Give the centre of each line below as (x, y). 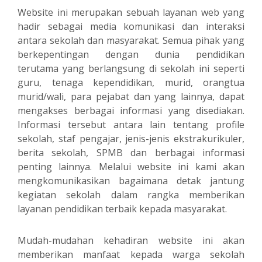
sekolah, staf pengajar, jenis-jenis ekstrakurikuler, (131, 139)
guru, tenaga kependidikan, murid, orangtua (131, 82)
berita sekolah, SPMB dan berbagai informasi (131, 153)
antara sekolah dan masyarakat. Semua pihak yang (131, 40)
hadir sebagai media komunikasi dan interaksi (131, 26)
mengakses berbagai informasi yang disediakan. (131, 111)
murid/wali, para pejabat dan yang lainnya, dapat (131, 96)
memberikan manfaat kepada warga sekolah (131, 254)
